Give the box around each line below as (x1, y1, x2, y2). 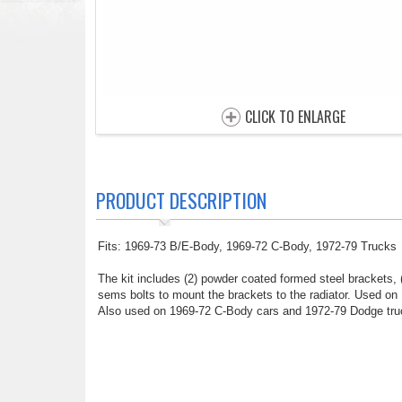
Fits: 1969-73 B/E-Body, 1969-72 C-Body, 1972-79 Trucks (97, 240, 397, 253)
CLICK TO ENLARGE (245, 106, 345, 127)
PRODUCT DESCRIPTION (95, 186, 267, 214)
